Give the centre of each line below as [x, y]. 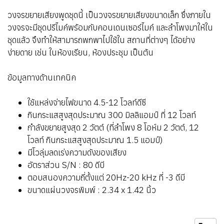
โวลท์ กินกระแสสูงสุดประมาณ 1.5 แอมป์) [95, 140]
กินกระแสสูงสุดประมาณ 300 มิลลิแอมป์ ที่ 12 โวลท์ [112, 115]
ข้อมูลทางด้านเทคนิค [42, 77]
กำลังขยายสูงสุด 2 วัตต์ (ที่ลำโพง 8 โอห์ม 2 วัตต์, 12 [113, 127]
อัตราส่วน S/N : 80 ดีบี [66, 165]
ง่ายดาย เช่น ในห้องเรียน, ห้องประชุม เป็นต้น [80, 52]
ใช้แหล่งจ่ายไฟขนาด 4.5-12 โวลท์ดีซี [87, 102]
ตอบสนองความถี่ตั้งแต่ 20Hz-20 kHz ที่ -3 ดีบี [106, 177]
